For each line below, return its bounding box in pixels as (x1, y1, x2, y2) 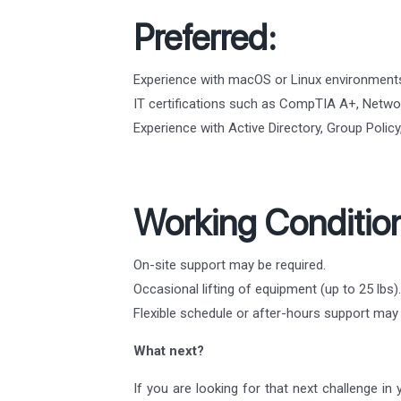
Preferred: (133, 15, 277, 59)
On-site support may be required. (133, 256, 326, 273)
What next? (133, 342, 204, 359)
